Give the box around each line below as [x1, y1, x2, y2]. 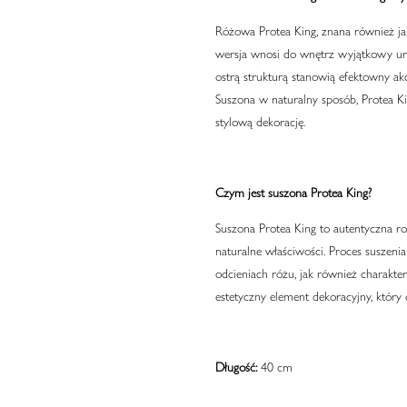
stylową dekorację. [214, 114, 305, 131]
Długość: [214, 359, 257, 376]
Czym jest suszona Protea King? [214, 184, 372, 202]
